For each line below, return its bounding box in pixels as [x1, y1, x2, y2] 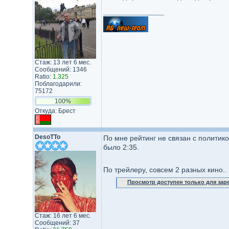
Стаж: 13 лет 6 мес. [34, 59, 91, 66]
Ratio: [34, 73, 53, 80]
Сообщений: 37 [34, 219, 80, 226]
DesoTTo [34, 133, 60, 141]
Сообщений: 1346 [34, 66, 87, 73]
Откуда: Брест [34, 107, 76, 114]
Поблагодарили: [34, 80, 82, 87]
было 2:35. [103, 143, 139, 151]
